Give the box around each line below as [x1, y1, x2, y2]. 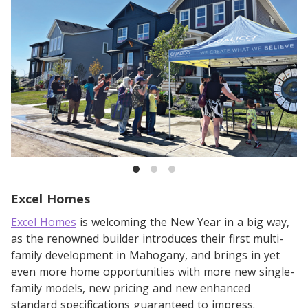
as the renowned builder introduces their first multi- [11, 230, 283, 246]
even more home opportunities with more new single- [11, 263, 294, 279]
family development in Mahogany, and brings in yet [11, 247, 280, 263]
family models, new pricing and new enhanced [11, 280, 250, 296]
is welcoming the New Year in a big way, [76, 214, 289, 230]
